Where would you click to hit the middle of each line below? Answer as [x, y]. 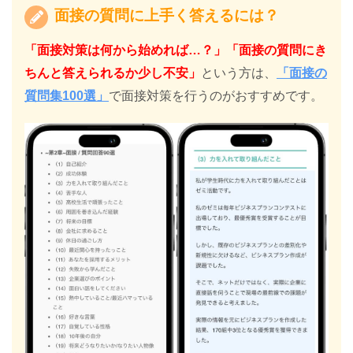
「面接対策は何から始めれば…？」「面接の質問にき [176, 50]
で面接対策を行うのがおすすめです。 [216, 96]
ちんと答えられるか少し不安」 [113, 73]
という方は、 [239, 73]
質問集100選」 [67, 96]
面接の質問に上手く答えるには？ [165, 15]
